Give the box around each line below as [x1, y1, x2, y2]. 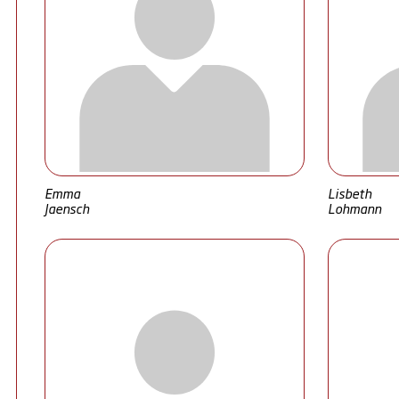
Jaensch [45, 199, 89, 217]
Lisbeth [327, 183, 371, 202]
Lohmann [327, 199, 381, 217]
